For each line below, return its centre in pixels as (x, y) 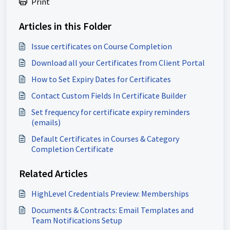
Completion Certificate (72, 149)
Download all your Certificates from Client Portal (118, 62)
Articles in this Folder (65, 26)
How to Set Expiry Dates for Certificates (101, 79)
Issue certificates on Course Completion (102, 46)
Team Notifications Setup (77, 220)
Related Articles (53, 173)
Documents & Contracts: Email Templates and (112, 210)
